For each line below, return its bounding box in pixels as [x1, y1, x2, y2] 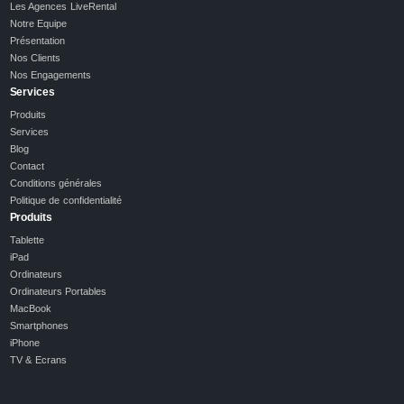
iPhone [9, 336, 40, 348]
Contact [9, 160, 44, 171]
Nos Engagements [9, 69, 92, 80]
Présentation [9, 34, 65, 46]
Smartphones [9, 319, 69, 331]
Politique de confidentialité [9, 194, 122, 206]
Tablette [9, 234, 44, 245]
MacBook [9, 302, 51, 314]
